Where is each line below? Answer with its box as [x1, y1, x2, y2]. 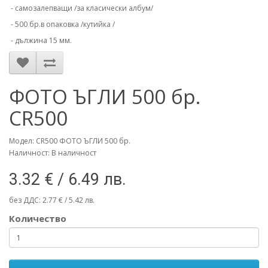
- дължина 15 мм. [9, 35, 72, 46]
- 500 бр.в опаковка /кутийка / [9, 19, 115, 30]
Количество [9, 212, 66, 225]
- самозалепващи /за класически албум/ [9, 3, 153, 14]
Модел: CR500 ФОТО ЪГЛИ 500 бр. [9, 136, 130, 147]
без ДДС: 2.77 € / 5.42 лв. [9, 195, 95, 206]
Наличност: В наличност [9, 148, 96, 159]
